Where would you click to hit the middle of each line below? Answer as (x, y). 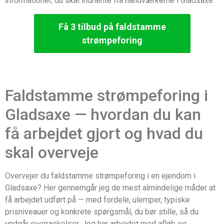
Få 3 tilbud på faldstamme (112, 26)
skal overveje (52, 152)
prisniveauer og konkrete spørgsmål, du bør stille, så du (102, 211)
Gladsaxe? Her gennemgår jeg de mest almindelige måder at (110, 187)
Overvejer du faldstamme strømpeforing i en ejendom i (100, 175)
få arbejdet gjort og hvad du (104, 133)
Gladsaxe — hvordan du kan (103, 114)
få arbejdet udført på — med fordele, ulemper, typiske (97, 199)
